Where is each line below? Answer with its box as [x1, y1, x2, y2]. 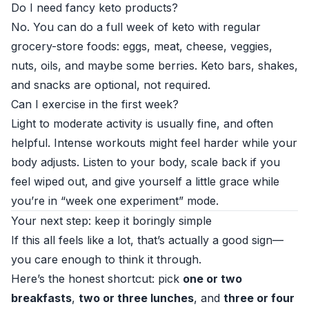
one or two [183, 272, 242, 286]
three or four [223, 291, 295, 305]
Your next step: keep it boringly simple [11, 214, 212, 228]
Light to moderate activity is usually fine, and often [11, 117, 273, 130]
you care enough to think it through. [11, 252, 201, 266]
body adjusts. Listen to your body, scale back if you [11, 155, 280, 169]
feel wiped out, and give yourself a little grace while [11, 175, 279, 188]
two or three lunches [79, 291, 194, 305]
